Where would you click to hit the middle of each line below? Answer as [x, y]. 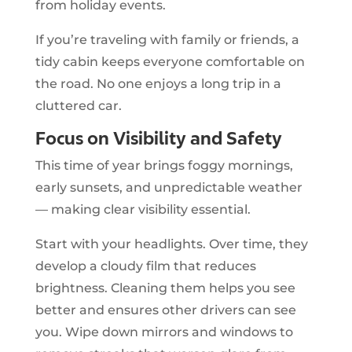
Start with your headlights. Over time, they [171, 244]
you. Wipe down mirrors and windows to [164, 332]
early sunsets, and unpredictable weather [169, 187]
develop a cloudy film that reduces [145, 266]
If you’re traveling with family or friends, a [167, 39]
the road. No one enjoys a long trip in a [158, 83]
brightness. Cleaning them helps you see [165, 288]
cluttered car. [78, 105]
